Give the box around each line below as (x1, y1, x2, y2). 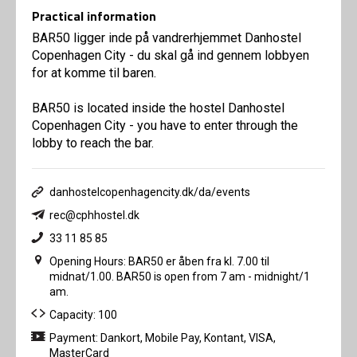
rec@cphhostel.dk (49, 209, 139, 222)
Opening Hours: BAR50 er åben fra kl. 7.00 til (49, 255, 269, 269)
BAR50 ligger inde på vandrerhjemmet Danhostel (32, 30, 301, 46)
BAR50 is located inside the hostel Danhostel (32, 100, 284, 116)
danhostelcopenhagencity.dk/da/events (49, 186, 250, 199)
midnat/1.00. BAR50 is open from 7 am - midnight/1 (49, 270, 310, 284)
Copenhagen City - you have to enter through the (32, 118, 298, 134)
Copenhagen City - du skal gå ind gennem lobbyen (32, 48, 309, 64)
